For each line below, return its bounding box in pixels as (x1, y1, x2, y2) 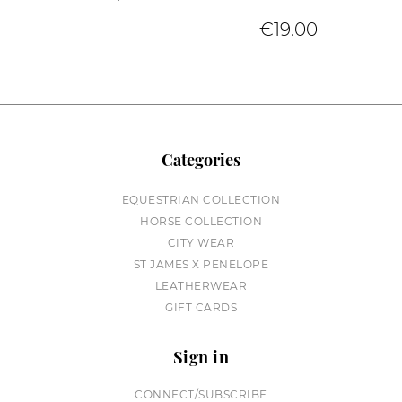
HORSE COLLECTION (140, 214, 262, 229)
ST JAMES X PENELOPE (133, 258, 269, 272)
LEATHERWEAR (154, 279, 248, 293)
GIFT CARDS (165, 301, 237, 315)
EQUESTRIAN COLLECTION (121, 193, 281, 207)
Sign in (172, 346, 230, 369)
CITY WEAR (167, 236, 235, 250)
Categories (162, 149, 240, 171)
